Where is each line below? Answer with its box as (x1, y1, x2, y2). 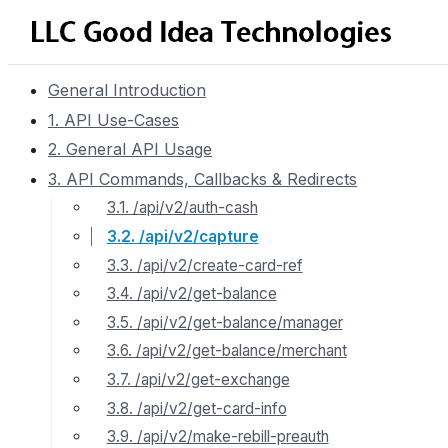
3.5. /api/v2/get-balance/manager (106, 312, 343, 332)
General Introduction (48, 80, 206, 100)
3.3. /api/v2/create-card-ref (106, 255, 303, 275)
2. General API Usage (48, 139, 212, 160)
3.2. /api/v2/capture (106, 226, 259, 246)
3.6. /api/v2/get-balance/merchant (106, 341, 347, 361)
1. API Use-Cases (48, 109, 179, 130)
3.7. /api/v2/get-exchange (106, 369, 290, 389)
